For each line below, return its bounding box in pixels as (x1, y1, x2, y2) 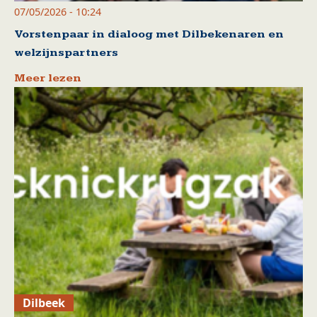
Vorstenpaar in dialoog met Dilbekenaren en (14, 27, 284, 41)
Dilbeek (23, 295, 66, 311)
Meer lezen (14, 71, 81, 85)
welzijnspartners (14, 45, 118, 59)
